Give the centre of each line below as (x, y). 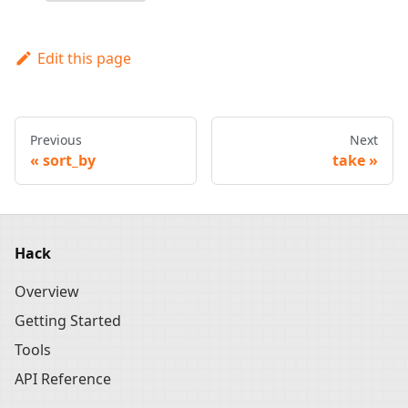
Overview (47, 291)
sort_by (69, 160)
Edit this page (84, 58)
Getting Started (68, 321)
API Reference (63, 379)
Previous (56, 139)
